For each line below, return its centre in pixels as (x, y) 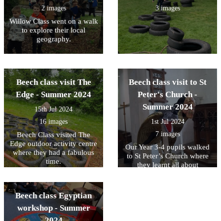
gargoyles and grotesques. (167, 173)
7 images (167, 134)
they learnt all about (167, 165)
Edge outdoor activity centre (54, 143)
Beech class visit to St (167, 82)
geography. (54, 39)
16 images (54, 121)
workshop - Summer (54, 208)
